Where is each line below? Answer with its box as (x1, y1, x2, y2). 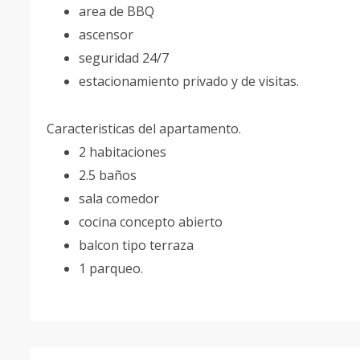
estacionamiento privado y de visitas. (79, 72, 299, 90)
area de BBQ (79, 2, 154, 20)
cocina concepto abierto (79, 213, 223, 231)
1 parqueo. (79, 260, 143, 277)
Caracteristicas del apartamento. (47, 120, 241, 137)
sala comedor (79, 190, 159, 207)
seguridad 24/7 (79, 49, 169, 67)
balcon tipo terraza (79, 236, 194, 254)
